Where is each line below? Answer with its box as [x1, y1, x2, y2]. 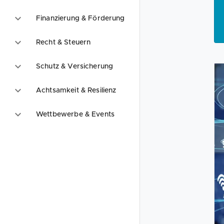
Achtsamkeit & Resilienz [36, 87, 116, 94]
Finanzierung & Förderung [36, 15, 125, 22]
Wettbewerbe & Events [36, 111, 114, 118]
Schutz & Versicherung [36, 63, 113, 70]
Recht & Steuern [36, 39, 91, 46]
